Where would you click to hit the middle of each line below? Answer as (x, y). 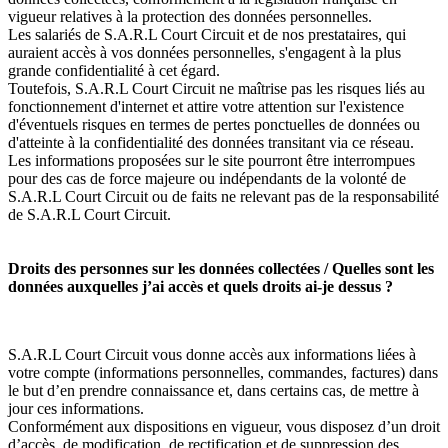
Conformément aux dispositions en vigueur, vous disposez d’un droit (224, 426)
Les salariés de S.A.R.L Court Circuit (126, 34)
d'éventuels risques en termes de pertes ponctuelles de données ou (214, 124)
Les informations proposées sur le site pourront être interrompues (211, 160)
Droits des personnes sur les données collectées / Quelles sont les (221, 268)
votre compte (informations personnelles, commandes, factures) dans (223, 372)
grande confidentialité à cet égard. (114, 70)
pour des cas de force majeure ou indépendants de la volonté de (207, 178)
